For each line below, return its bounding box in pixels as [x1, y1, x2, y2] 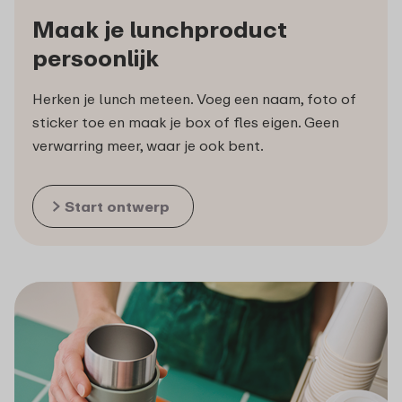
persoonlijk [32, 44, 159, 73]
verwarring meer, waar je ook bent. [32, 136, 264, 155]
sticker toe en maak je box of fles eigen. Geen [32, 113, 339, 132]
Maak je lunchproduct [32, 15, 287, 44]
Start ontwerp [65, 197, 170, 216]
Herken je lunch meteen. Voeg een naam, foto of [32, 90, 356, 109]
